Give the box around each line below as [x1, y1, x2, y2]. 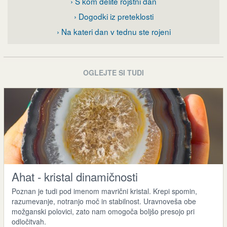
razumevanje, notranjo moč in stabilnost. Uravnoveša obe [11, 196, 196, 206]
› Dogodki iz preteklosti [73, 11, 154, 22]
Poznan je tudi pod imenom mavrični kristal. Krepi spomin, [11, 186, 197, 196]
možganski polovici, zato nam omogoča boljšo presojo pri [11, 206, 195, 216]
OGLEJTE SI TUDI [83, 67, 144, 78]
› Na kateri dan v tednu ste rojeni [56, 26, 171, 37]
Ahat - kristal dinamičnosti [11, 168, 138, 184]
